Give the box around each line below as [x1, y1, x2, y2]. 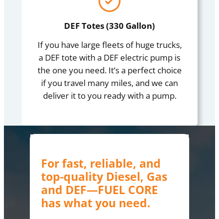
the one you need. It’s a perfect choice [37, 65, 182, 76]
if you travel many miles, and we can [41, 77, 178, 89]
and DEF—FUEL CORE [41, 181, 158, 197]
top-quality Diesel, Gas [41, 168, 168, 184]
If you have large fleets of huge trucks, [37, 39, 182, 51]
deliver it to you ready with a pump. [43, 90, 176, 102]
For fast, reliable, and [41, 155, 161, 171]
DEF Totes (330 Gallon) [64, 20, 155, 32]
